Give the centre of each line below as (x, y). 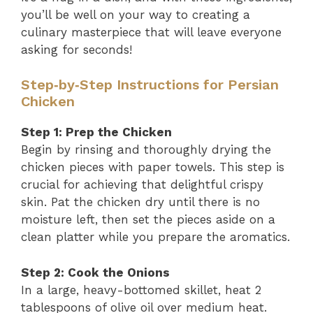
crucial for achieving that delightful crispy (142, 184)
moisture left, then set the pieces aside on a (148, 219)
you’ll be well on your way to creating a (136, 14)
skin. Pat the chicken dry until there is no (140, 202)
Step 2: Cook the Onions (95, 272)
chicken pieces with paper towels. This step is (153, 167)
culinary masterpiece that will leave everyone (151, 32)
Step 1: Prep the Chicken (96, 132)
